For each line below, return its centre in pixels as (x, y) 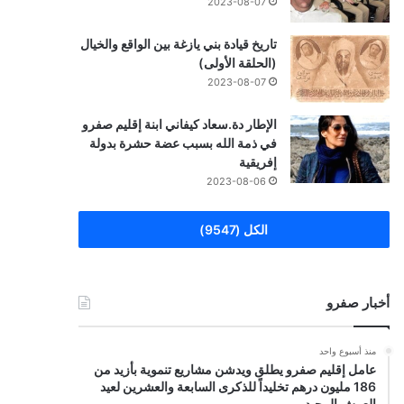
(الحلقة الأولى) (237, 62)
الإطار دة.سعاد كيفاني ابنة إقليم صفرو (179, 124)
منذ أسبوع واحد (347, 350)
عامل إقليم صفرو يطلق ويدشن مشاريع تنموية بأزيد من (234, 369)
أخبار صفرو (358, 302)
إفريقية (257, 161)
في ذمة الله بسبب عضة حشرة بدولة (183, 142)
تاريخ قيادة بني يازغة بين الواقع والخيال (178, 43)
